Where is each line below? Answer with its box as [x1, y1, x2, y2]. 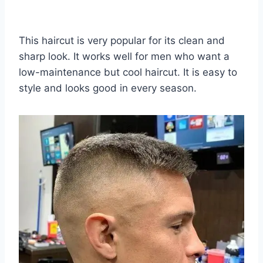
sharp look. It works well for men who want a [19, 50, 230, 62]
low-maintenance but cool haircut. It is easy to [19, 66, 237, 78]
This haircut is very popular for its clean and [19, 34, 225, 46]
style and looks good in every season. [19, 82, 197, 94]
